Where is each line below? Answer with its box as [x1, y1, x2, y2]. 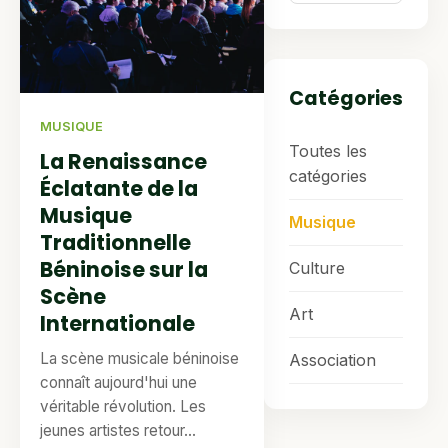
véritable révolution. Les [40, 397, 206, 416]
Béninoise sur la [40, 255, 208, 284]
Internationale [40, 309, 195, 338]
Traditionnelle [40, 228, 191, 257]
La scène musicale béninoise [40, 349, 239, 368]
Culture [289, 258, 345, 278]
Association [289, 350, 376, 370]
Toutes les [289, 141, 367, 161]
